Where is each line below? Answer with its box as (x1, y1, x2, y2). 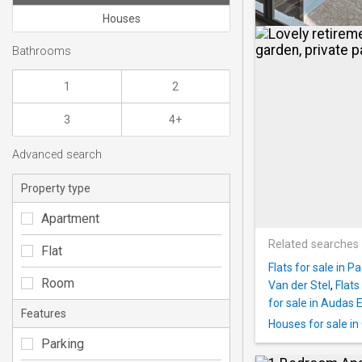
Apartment (41, 210, 99, 226)
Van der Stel (268, 279, 330, 293)
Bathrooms (12, 44, 71, 58)
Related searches (268, 238, 359, 252)
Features (21, 306, 66, 320)
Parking (41, 335, 84, 351)
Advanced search (12, 148, 102, 162)
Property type (21, 181, 90, 195)
